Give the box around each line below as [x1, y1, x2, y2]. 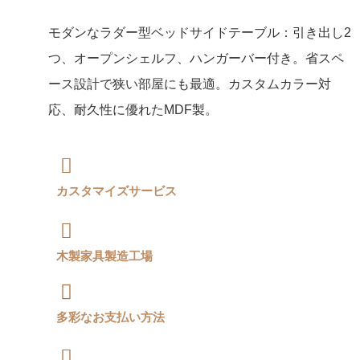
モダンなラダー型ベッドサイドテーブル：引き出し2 [48, 26, 351, 40]
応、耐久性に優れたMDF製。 [48, 103, 218, 117]
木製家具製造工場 [56, 249, 153, 264]
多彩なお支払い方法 [56, 310, 165, 325]
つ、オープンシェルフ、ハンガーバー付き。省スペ [48, 51, 344, 66]
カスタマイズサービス [56, 184, 177, 198]
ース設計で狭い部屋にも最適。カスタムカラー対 [48, 77, 331, 92]
